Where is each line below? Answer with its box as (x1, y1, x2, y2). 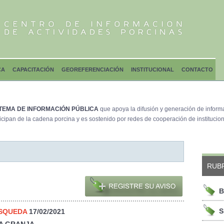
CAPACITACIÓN (12, 66, 54, 72)
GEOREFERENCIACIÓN (61, 66, 123, 72)
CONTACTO (181, 66, 213, 72)
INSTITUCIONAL (131, 66, 174, 72)
